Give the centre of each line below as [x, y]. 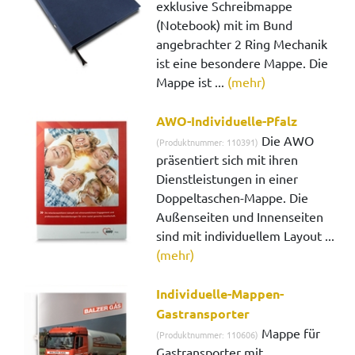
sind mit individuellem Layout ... [246, 236]
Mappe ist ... [192, 82]
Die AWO [286, 141]
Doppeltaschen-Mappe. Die [233, 198]
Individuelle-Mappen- [220, 294]
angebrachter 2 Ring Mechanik [242, 44]
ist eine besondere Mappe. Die [242, 63]
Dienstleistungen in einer [227, 179]
